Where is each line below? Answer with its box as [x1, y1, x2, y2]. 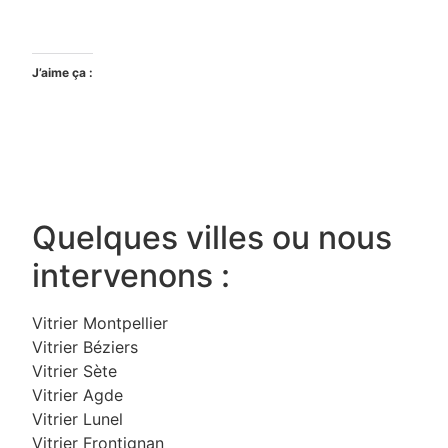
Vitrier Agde [32, 384, 123, 405]
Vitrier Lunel [32, 408, 123, 429]
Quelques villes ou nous [32, 217, 392, 257]
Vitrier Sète [32, 360, 117, 381]
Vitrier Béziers [32, 336, 138, 357]
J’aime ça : [32, 64, 93, 80]
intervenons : [32, 255, 230, 295]
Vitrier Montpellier [32, 312, 168, 333]
